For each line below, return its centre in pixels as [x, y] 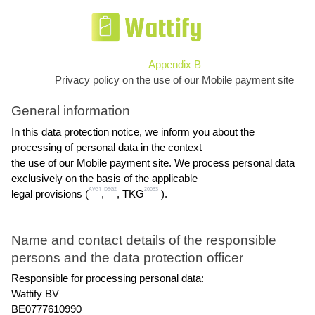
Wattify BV [35, 294]
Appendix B [174, 65]
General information [71, 111]
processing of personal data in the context [107, 147]
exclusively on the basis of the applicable [104, 178]
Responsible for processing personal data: [108, 279]
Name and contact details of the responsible [144, 240]
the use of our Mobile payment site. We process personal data [153, 163]
